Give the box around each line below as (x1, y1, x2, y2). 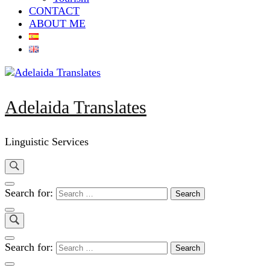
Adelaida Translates (5, 96, 146, 117)
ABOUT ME (29, 17, 86, 30)
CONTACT (29, 4, 80, 17)
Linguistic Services (5, 135, 89, 148)
